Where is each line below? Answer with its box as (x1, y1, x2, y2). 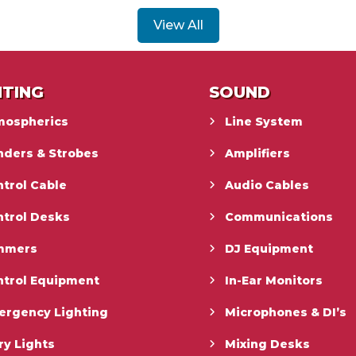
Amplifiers (225, 145, 291, 161)
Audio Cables (225, 177, 310, 192)
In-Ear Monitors (225, 273, 323, 288)
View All (153, 17, 203, 33)
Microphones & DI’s (225, 304, 347, 319)
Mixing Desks (225, 336, 311, 351)
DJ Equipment (225, 241, 314, 256)
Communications (225, 209, 334, 224)
